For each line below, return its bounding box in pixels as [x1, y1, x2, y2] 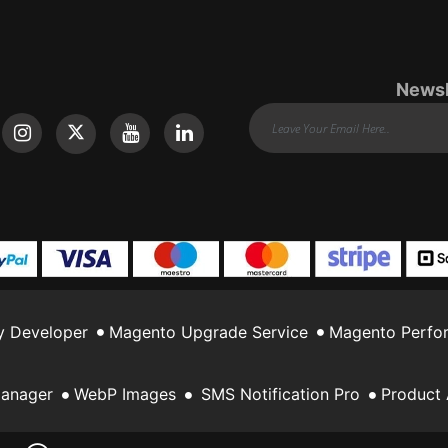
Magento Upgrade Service [109, 321, 308, 342]
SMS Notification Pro [201, 384, 360, 404]
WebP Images [74, 384, 176, 404]
